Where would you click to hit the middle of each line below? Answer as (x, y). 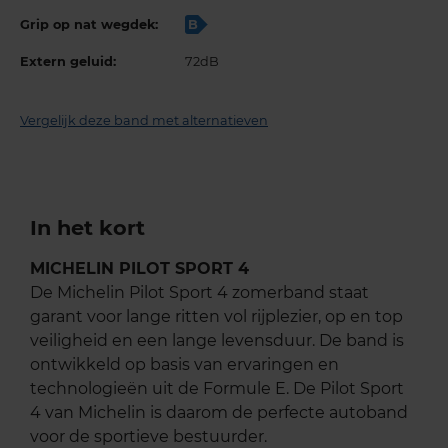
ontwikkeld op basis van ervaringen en (184, 365)
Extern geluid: (68, 62)
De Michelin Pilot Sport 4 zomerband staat (199, 293)
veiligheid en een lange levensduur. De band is (217, 341)
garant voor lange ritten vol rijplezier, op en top (216, 317)
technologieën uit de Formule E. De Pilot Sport (217, 389)
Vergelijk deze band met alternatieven (144, 121)
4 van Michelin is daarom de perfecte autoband (219, 413)
